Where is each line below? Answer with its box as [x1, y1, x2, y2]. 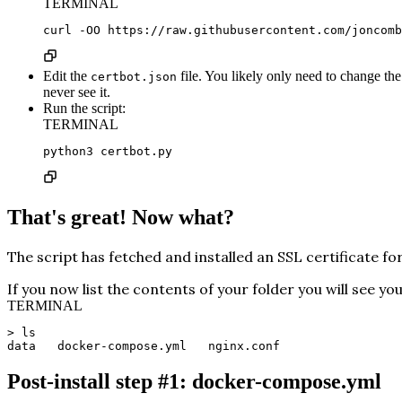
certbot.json [91, 69, 177, 83]
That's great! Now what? [7, 205, 234, 229]
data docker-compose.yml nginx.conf [7, 338, 280, 353]
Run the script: [43, 100, 126, 116]
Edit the [43, 67, 91, 83]
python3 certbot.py [43, 144, 172, 158]
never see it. [43, 83, 110, 100]
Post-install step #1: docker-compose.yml [7, 370, 381, 394]
